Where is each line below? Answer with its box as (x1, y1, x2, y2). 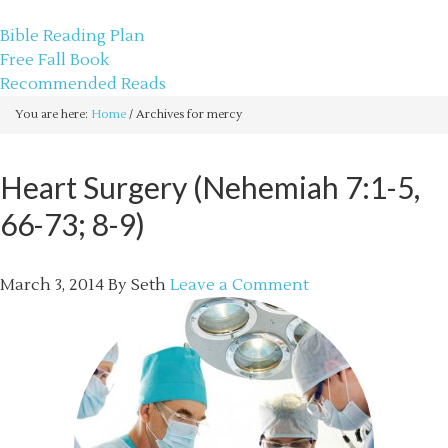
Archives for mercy (133, 107, 242, 122)
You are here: (15, 107, 91, 122)
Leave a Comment (170, 275, 309, 295)
